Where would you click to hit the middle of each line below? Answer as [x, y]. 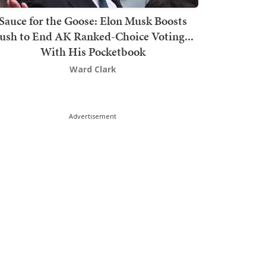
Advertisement [93, 116]
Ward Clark [93, 69]
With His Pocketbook [93, 52]
